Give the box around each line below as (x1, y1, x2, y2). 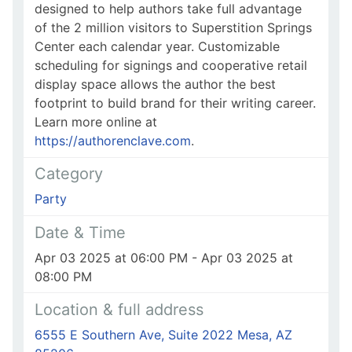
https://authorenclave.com (35, 133, 191, 149)
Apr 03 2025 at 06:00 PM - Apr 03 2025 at (35, 249, 293, 266)
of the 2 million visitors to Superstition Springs (35, 20, 312, 36)
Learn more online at (35, 114, 157, 130)
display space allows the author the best (35, 76, 276, 93)
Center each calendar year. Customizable (35, 38, 280, 55)
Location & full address (35, 299, 203, 319)
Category (35, 164, 103, 184)
